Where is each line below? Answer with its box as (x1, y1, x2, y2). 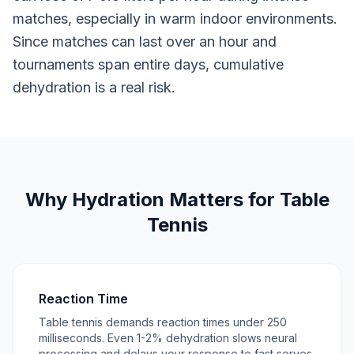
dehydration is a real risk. (13, 79, 175, 96)
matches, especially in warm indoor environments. (13, 10, 337, 27)
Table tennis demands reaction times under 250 (39, 315, 287, 329)
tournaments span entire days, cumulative (13, 56, 284, 73)
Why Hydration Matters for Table (24, 188, 330, 211)
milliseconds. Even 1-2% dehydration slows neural (39, 331, 297, 345)
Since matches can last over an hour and (13, 33, 277, 50)
